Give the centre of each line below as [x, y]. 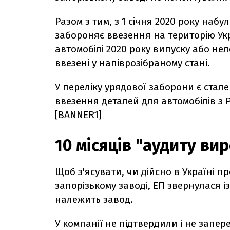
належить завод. [94, 199]
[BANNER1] [78, 114]
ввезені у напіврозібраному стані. [132, 63]
